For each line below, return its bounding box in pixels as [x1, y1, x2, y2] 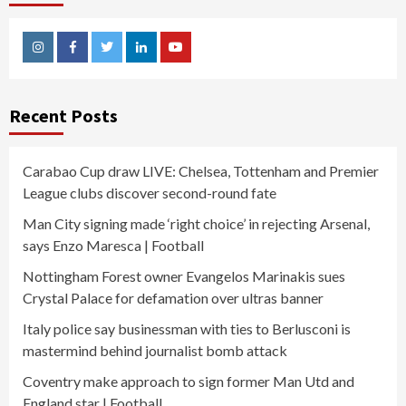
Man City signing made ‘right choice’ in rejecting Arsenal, [23, 215, 370, 233]
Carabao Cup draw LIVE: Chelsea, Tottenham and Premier [23, 162, 379, 180]
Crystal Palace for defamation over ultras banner [23, 289, 324, 307]
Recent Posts [9, 104, 118, 128]
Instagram [36, 53, 95, 69]
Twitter [105, 53, 150, 69]
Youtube [174, 53, 224, 69]
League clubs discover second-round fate [23, 184, 276, 202]
